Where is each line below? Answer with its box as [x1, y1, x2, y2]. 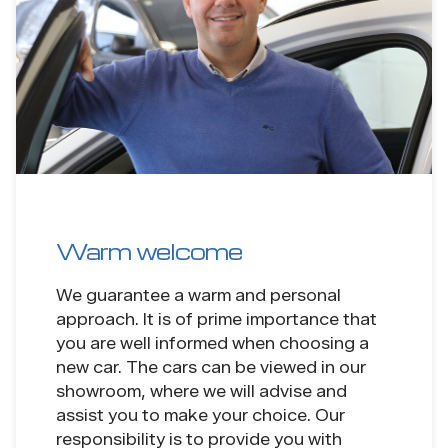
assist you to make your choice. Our [56, 405, 345, 425]
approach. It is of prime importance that [56, 309, 377, 329]
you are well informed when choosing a [56, 333, 369, 353]
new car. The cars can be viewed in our [56, 357, 366, 377]
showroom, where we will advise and [56, 381, 347, 401]
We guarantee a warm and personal [56, 285, 341, 305]
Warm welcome [56, 236, 242, 265]
